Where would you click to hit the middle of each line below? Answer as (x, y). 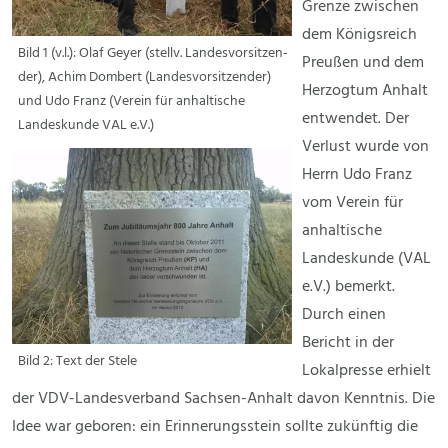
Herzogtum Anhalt (365, 91)
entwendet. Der (355, 119)
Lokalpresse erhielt (366, 371)
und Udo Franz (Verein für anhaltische (131, 102)
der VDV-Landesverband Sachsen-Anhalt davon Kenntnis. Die (223, 399)
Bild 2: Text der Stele (77, 362)
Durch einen (344, 315)
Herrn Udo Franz (357, 175)
